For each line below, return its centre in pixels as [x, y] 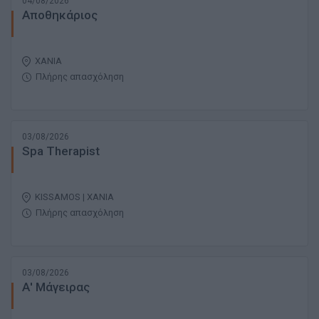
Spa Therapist [61, 151]
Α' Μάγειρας [56, 287]
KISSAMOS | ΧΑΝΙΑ [74, 197]
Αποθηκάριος [60, 15]
